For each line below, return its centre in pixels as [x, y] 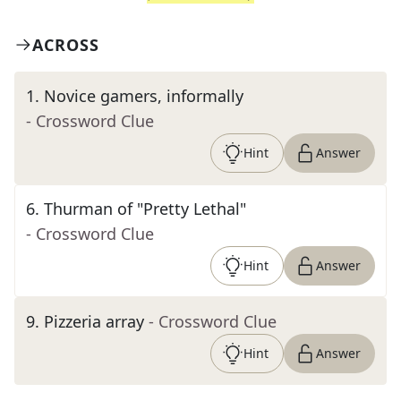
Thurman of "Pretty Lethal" [145, 209]
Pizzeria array [94, 321]
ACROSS [66, 45]
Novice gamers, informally [144, 96]
